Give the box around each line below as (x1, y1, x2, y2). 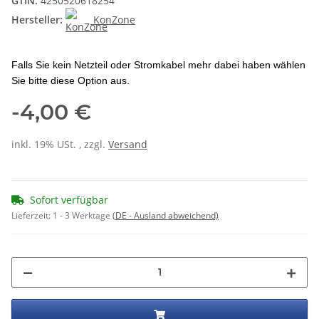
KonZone (93, 13, 135, 27)
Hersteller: (11, 13, 63, 27)
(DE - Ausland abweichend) (113, 209, 219, 221)
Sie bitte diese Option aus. (11, 74, 130, 86)
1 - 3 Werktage (53, 209, 113, 221)
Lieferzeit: (11, 209, 53, 221)
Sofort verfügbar (30, 192, 108, 206)
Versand (108, 137, 147, 151)
